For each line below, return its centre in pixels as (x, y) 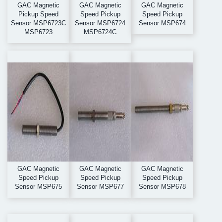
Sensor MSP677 (100, 187)
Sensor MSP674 (162, 23)
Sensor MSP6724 (100, 23)
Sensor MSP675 (38, 187)
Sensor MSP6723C (38, 23)
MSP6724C (100, 32)
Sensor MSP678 (162, 187)
